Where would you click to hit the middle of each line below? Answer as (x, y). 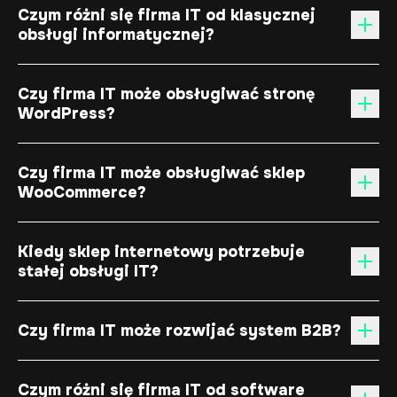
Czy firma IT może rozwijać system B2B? (179, 331)
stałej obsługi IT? (88, 271)
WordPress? (66, 113)
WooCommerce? (82, 192)
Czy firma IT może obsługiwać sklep (161, 173)
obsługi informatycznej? (116, 35)
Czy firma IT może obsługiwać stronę (166, 94)
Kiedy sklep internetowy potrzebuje (161, 252)
